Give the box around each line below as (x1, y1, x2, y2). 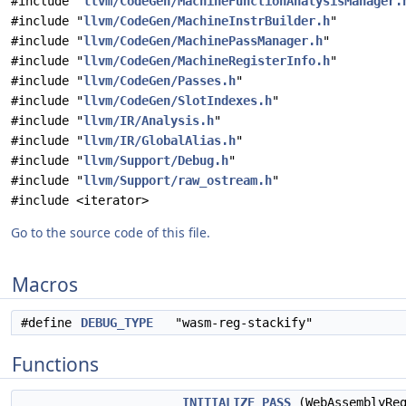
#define (21, 315, 79, 330)
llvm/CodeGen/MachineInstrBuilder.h (83, 14, 330, 28)
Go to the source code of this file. (11, 224, 210, 241)
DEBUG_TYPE (81, 315, 153, 330)
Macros (12, 272, 78, 297)
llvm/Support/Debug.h (83, 153, 228, 168)
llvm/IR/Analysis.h (83, 113, 214, 128)
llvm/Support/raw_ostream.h (83, 173, 272, 188)
